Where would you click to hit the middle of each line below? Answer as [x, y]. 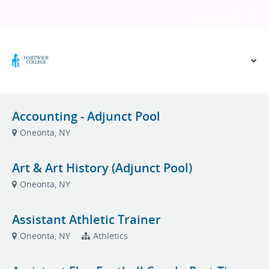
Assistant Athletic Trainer [86, 219]
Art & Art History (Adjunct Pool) [102, 168]
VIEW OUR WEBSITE [216, 16]
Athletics [110, 236]
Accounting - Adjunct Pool [86, 116]
